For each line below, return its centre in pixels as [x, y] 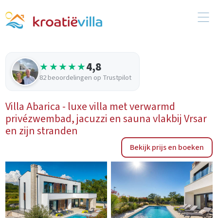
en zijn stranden [42, 131]
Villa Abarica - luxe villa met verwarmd [91, 106]
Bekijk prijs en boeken [167, 147]
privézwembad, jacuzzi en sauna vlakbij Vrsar [106, 118]
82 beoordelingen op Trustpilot [86, 78]
